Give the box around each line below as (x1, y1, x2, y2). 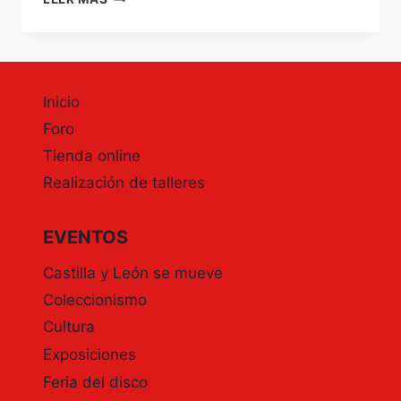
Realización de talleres (43, 174, 205, 192)
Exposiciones (43, 346, 136, 364)
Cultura (43, 318, 95, 337)
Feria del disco (43, 372, 148, 391)
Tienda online (43, 147, 141, 166)
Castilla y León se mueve (43, 264, 223, 283)
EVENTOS (43, 226, 128, 249)
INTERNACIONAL (107, 63, 217, 78)
